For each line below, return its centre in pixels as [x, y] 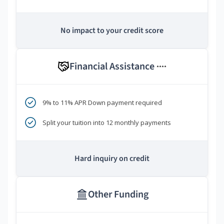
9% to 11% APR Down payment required [102, 103]
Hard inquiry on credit [112, 159]
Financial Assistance [113, 67]
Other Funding [118, 195]
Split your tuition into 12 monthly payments [107, 123]
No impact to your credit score [112, 31]
